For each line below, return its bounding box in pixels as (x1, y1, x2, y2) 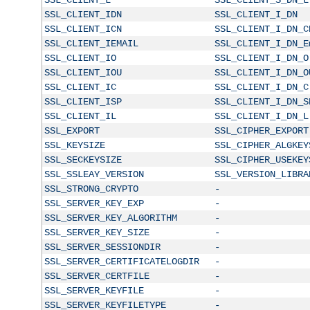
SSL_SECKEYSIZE (44, 154, 122, 165)
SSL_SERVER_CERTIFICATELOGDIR (44, 255, 199, 267)
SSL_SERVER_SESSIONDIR (44, 241, 161, 253)
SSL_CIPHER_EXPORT (214, 125, 309, 136)
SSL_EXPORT (44, 125, 100, 136)
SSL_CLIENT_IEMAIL (44, 37, 138, 49)
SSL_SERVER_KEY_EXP (44, 197, 144, 209)
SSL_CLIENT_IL (44, 110, 116, 122)
